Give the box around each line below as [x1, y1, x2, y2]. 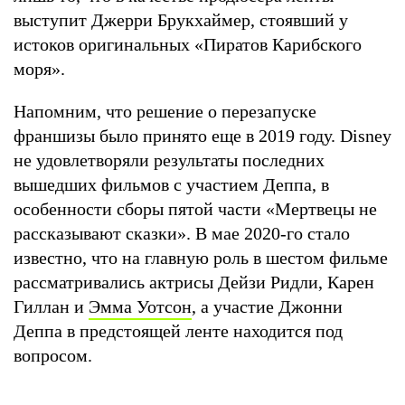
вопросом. [14, 344, 92, 365]
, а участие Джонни [192, 296, 343, 316]
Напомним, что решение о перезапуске [14, 100, 316, 121]
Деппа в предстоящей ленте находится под [14, 320, 343, 341]
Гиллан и [14, 296, 89, 316]
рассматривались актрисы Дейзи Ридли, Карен [14, 271, 374, 292]
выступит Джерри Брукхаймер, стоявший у [14, 9, 348, 30]
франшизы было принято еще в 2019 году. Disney [14, 125, 391, 146]
